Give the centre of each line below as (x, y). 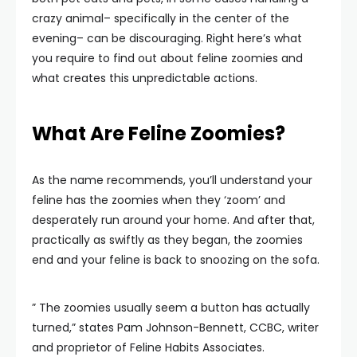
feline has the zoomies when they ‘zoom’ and (159, 200)
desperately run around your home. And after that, (173, 220)
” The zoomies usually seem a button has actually (171, 307)
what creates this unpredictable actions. (145, 78)
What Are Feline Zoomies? (159, 133)
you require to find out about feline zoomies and (167, 58)
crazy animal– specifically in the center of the (161, 18)
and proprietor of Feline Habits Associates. (148, 347)
